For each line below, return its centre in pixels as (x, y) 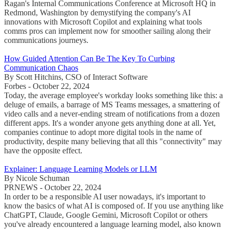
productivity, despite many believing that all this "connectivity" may (113, 141)
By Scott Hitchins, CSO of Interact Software (76, 77)
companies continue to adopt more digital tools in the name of (103, 132)
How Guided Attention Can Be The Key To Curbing (89, 58)
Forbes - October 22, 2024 (47, 86)
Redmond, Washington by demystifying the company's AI (97, 12)
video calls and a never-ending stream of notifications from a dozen (112, 113)
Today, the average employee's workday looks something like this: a (113, 95)
